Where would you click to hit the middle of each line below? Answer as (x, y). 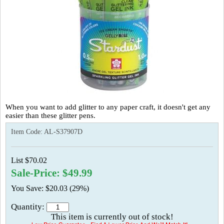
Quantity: (29, 207)
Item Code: (27, 132)
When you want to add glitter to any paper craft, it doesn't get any (108, 107)
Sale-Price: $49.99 (52, 173)
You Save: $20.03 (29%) (50, 188)
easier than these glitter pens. (50, 115)
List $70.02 (29, 160)
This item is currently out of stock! (112, 217)
